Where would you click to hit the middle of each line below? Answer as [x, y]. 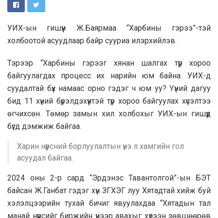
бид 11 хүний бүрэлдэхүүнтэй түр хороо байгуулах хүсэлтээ [109, 101]
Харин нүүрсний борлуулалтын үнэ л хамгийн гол [100, 146]
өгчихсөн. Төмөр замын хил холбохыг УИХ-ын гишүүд [109, 113]
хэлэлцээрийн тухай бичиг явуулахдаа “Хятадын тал [109, 203]
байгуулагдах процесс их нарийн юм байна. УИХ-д [109, 75]
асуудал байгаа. [45, 158]
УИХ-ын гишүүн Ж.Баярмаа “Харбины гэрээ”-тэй [109, 28]
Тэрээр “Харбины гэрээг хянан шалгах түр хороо [109, 63]
